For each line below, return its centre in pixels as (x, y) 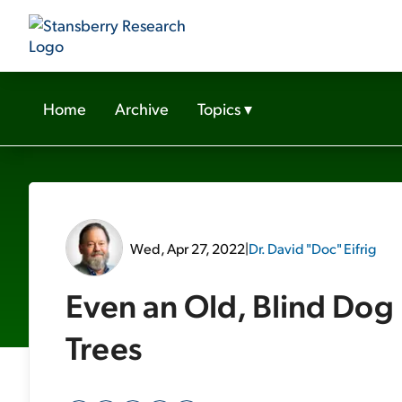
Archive (142, 108)
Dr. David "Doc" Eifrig (312, 248)
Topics (219, 108)
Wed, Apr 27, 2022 (188, 248)
